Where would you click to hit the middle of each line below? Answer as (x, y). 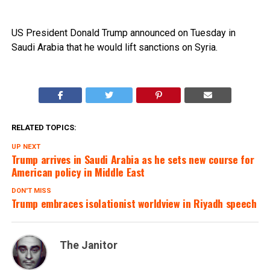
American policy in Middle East (78, 171)
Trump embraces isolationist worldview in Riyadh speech (134, 203)
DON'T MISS (31, 190)
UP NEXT (26, 146)
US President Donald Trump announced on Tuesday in (123, 33)
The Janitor (88, 245)
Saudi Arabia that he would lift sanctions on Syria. (114, 47)
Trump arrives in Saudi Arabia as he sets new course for (133, 159)
